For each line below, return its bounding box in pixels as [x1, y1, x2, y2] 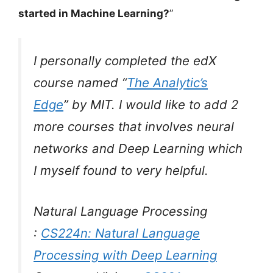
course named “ [34, 75, 127, 91]
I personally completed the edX [34, 53, 216, 69]
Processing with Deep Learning [34, 247, 217, 263]
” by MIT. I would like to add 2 [63, 97, 238, 113]
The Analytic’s [127, 75, 208, 91]
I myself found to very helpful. [34, 163, 208, 179]
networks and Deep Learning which [34, 141, 243, 157]
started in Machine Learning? [18, 7, 169, 19]
